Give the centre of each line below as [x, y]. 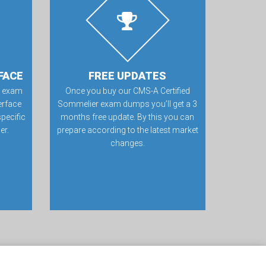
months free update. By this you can [128, 117]
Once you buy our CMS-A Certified [127, 91]
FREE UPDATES [128, 76]
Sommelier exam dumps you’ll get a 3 [128, 104]
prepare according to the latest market [127, 130]
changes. [127, 143]
